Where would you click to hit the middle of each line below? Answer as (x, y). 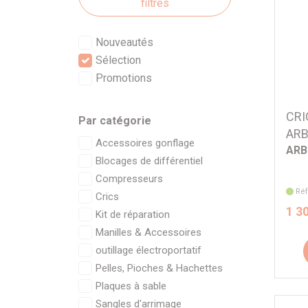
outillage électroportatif (148, 250)
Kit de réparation (133, 214)
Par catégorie (115, 121)
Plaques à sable (131, 286)
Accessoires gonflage (145, 143)
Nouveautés (124, 42)
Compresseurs (129, 179)
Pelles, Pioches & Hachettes (159, 268)
